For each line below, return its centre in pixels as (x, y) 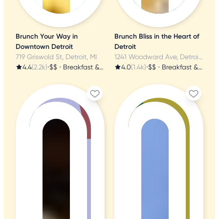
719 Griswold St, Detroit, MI (56, 56)
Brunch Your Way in (47, 36)
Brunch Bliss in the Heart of (157, 36)
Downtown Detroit (44, 46)
